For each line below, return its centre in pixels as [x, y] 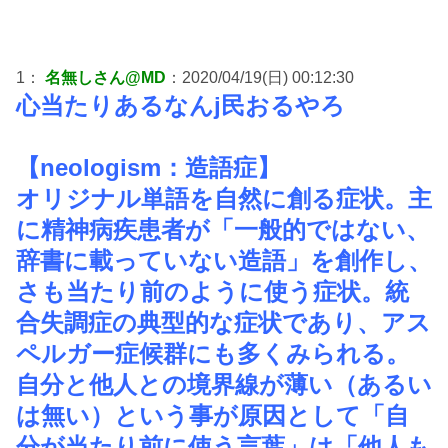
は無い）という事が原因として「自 [212, 416]
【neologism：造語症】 [148, 168]
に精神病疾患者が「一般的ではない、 [223, 230]
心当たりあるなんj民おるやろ [180, 106]
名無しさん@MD [105, 78]
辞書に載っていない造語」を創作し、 [224, 261]
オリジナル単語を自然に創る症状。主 [224, 199]
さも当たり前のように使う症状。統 [212, 292]
